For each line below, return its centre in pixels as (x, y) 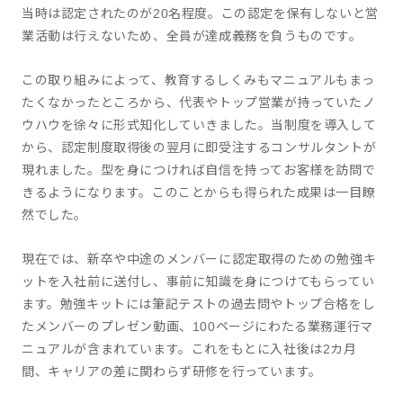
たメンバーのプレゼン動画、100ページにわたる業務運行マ (197, 327)
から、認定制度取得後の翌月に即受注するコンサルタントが (199, 148)
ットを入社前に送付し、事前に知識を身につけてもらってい (198, 282)
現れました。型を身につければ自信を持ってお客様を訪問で (199, 170)
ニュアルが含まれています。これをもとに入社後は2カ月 (189, 349)
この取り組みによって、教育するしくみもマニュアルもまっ (198, 80)
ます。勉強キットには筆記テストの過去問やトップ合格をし (199, 304)
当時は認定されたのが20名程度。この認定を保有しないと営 (200, 13)
